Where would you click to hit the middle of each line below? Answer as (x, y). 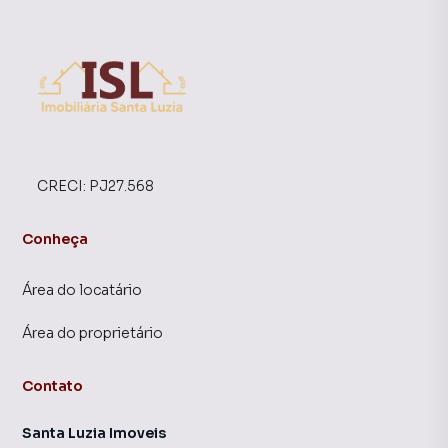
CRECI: (63, 186)
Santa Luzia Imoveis (94, 433)
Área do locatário (82, 290)
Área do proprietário (92, 333)
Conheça (55, 239)
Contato (53, 386)
